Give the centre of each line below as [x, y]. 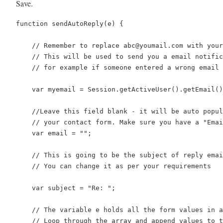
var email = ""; [54, 133]
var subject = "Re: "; [66, 188]
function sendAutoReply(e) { [70, 23]
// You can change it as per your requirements [113, 166]
